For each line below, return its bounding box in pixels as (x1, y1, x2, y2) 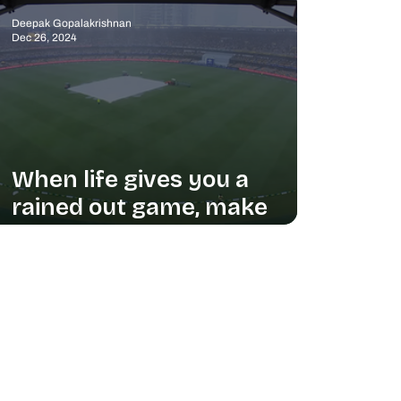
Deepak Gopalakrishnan (11, 16, 132, 30)
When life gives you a (11, 165, 249, 193)
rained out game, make (11, 192, 268, 221)
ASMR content (11, 220, 175, 249)
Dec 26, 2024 (11, 31, 77, 45)
